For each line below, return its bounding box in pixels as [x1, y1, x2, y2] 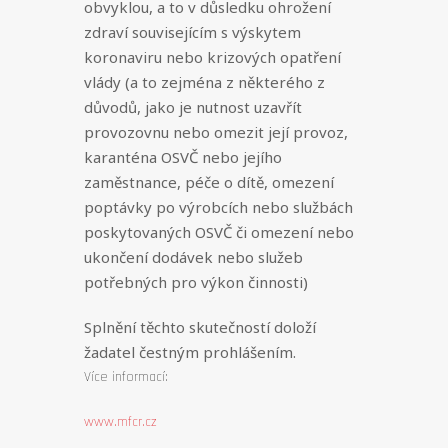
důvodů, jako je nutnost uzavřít [84, 97, 302, 117]
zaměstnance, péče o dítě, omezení [84, 172, 334, 192]
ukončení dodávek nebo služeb [84, 247, 303, 267]
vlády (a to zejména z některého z [84, 72, 325, 92]
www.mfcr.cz [84, 413, 157, 431]
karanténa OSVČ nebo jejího [84, 147, 282, 167]
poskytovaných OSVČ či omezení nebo [84, 222, 354, 242]
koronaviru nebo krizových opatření [84, 47, 341, 67]
